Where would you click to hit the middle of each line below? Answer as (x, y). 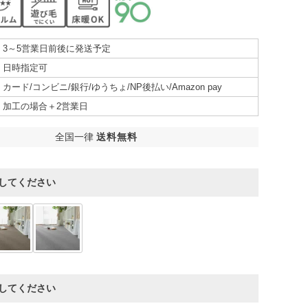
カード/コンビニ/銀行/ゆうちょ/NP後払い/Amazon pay (112, 87)
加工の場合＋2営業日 (45, 107)
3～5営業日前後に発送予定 (57, 49)
